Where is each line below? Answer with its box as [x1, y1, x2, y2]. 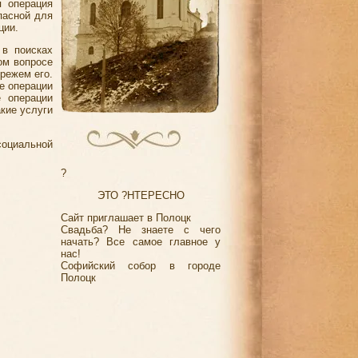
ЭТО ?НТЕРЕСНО [97, 189, 185, 201]
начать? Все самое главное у [61, 236, 221, 249]
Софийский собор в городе [61, 260, 221, 272]
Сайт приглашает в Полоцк [61, 212, 191, 225]
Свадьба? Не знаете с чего [61, 224, 221, 237]
